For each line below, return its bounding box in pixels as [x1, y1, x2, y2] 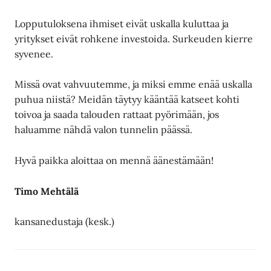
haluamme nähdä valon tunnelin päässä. [15, 123, 193, 136]
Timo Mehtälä [15, 184, 79, 197]
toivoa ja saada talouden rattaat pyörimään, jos [15, 108, 220, 121]
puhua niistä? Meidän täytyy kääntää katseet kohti [15, 93, 240, 106]
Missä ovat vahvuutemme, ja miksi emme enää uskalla [15, 78, 253, 91]
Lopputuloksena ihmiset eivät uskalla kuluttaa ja [15, 17, 229, 30]
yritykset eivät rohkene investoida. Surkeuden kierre [15, 32, 253, 45]
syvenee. [15, 47, 54, 60]
